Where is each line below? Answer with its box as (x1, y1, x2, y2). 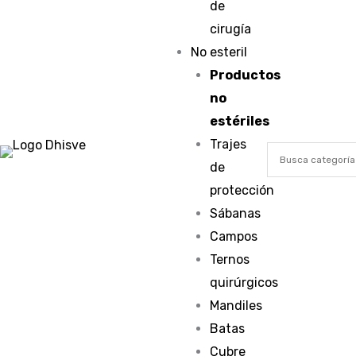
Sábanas (210, 206, 261, 221)
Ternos (210, 252, 250, 267)
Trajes (210, 137, 247, 152)
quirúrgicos (210, 275, 279, 290)
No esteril (191, 44, 248, 60)
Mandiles (210, 298, 263, 313)
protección (210, 183, 275, 198)
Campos (210, 229, 258, 244)
